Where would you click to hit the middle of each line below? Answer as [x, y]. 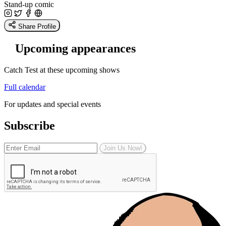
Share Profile [37, 26]
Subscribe [30, 125]
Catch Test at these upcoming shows [62, 70]
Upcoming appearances [75, 48]
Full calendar [25, 87]
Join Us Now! [123, 148]
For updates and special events [52, 104]
